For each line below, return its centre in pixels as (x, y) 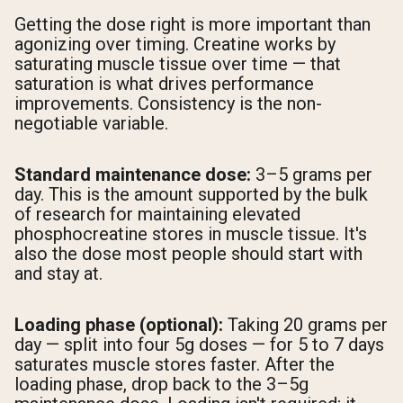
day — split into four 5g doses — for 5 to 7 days (199, 344)
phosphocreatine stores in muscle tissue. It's (191, 233)
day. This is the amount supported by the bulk (191, 194)
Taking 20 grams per (305, 324)
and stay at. (58, 273)
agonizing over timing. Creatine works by (175, 44)
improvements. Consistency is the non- (168, 103)
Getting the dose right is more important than (193, 24)
